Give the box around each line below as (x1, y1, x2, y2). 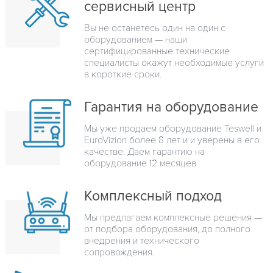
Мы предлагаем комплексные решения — (84, 211, 262, 224)
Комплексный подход (84, 187, 222, 205)
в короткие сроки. (84, 68, 161, 80)
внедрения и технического (84, 234, 199, 247)
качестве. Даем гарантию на (84, 145, 205, 158)
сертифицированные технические (84, 44, 230, 57)
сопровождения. (84, 246, 154, 258)
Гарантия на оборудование (84, 98, 258, 116)
